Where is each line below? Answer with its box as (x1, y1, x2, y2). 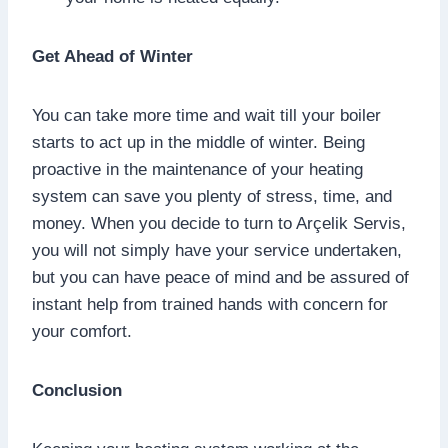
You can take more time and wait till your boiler (32, 105, 381, 125)
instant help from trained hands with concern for (32, 294, 388, 314)
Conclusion (32, 380, 122, 400)
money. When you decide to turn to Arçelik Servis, (32, 213, 406, 233)
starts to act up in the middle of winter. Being (32, 132, 365, 152)
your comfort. (32, 321, 132, 341)
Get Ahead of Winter (32, 46, 193, 66)
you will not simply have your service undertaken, (32, 240, 402, 260)
